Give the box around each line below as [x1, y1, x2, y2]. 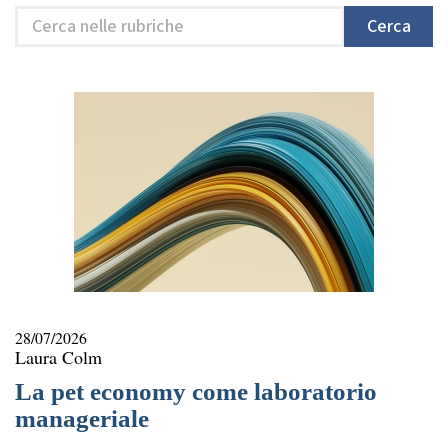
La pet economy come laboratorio [15, 377, 377, 405]
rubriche [14, 59, 74, 85]
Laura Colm [15, 344, 102, 369]
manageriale [15, 404, 149, 432]
